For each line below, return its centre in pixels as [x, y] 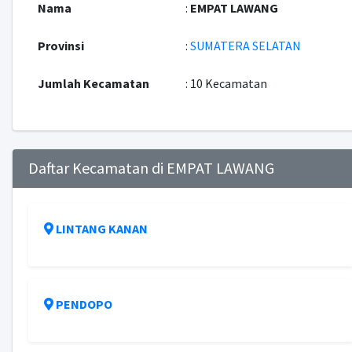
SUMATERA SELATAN [245, 46]
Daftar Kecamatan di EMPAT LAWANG [151, 168]
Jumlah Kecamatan [93, 83]
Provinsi [60, 46]
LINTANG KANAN [101, 229]
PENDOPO [84, 304]
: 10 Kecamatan [226, 83]
